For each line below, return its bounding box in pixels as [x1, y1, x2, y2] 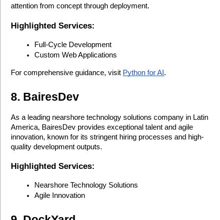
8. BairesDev [11, 90, 80, 103]
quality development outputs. [11, 142, 103, 151]
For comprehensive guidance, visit [11, 68, 123, 77]
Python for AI [123, 68, 165, 77]
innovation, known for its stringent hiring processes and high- [11, 133, 204, 141]
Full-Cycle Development [34, 40, 112, 49]
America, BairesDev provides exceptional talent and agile [11, 123, 193, 131]
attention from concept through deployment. [11, 1, 150, 10]
